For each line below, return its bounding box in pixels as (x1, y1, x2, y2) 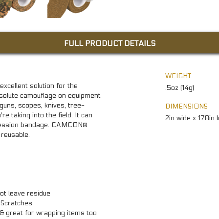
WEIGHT (165, 71, 191, 80)
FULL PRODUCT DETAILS (64, 38, 155, 48)
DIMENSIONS (165, 102, 208, 110)
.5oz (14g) (165, 83, 194, 92)
